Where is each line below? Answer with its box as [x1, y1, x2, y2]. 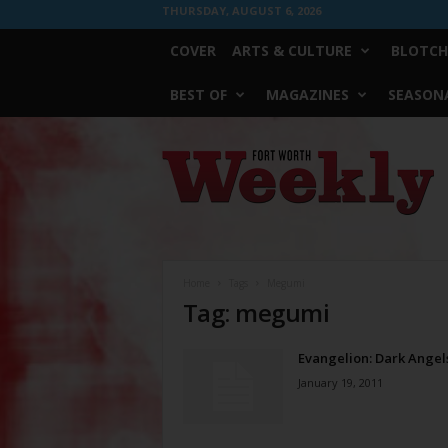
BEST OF [169, 85, 227, 104]
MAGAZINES [265, 85, 349, 104]
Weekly [160, 169, 204, 184]
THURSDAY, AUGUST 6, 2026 [161, 3, 321, 18]
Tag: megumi [182, 296, 330, 329]
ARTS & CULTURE [231, 41, 352, 60]
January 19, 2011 [297, 375, 383, 390]
